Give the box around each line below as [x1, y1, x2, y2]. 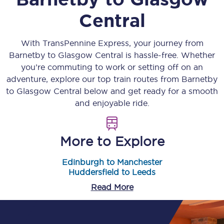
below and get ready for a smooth [81, 86, 218, 95]
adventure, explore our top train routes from [6, 74, 181, 83]
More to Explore [59, 134, 164, 148]
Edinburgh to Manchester [62, 157, 162, 166]
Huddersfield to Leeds [68, 167, 155, 176]
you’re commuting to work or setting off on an [21, 62, 203, 71]
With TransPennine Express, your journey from [20, 38, 203, 47]
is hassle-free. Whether [123, 50, 215, 59]
